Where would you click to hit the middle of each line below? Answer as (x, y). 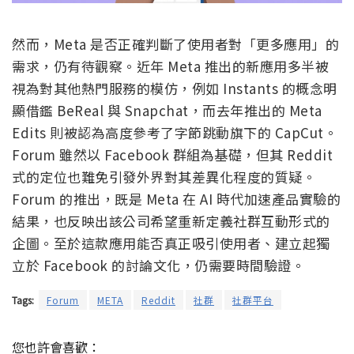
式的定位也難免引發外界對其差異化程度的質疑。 (164, 177)
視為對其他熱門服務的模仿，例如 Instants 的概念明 (175, 88)
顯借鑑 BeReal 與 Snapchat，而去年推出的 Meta (167, 111)
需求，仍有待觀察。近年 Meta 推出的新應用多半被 (170, 66)
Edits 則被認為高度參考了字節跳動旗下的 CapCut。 (175, 133)
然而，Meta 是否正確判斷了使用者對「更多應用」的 (175, 44)
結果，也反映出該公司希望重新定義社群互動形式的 (171, 221)
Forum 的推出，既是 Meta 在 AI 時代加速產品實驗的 (176, 199)
